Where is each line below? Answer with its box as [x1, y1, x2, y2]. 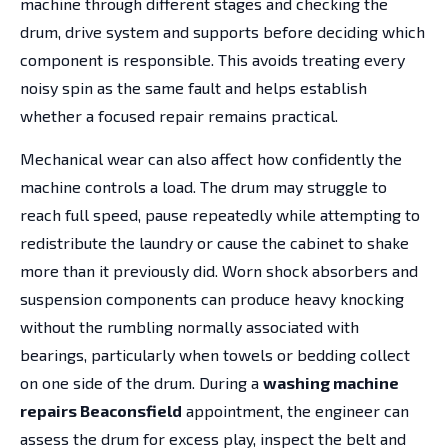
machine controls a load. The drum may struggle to [20, 176, 387, 196]
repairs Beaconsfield [20, 400, 182, 420]
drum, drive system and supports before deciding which [20, 22, 425, 42]
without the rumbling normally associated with [20, 316, 359, 336]
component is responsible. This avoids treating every [20, 50, 405, 70]
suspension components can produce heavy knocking [20, 288, 404, 308]
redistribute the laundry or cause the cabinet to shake [20, 232, 409, 252]
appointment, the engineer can [182, 400, 409, 420]
